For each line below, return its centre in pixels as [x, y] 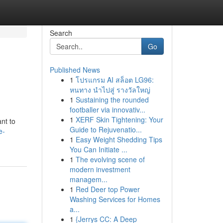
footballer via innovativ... [107, 110]
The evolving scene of [110, 159]
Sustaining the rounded [112, 100]
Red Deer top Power [108, 189]
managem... [88, 179]
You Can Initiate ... [98, 149]
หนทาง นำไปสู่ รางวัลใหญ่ [110, 90]
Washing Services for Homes [115, 199]
